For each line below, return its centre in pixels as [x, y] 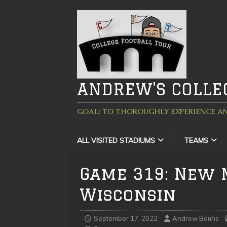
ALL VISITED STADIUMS [116, 140]
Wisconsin [128, 195]
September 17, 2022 [126, 218]
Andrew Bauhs [196, 218]
